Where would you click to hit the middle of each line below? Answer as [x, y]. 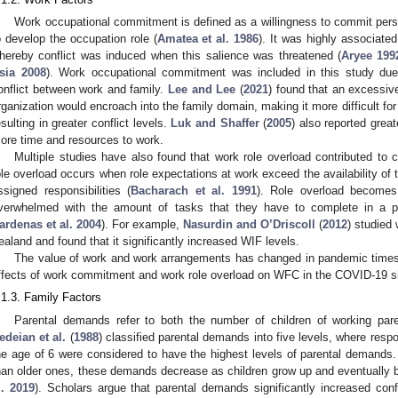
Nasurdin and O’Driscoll [249, 225]
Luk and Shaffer [215, 123]
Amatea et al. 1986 [208, 39]
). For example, [142, 225]
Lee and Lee [202, 90]
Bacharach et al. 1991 [194, 191]
